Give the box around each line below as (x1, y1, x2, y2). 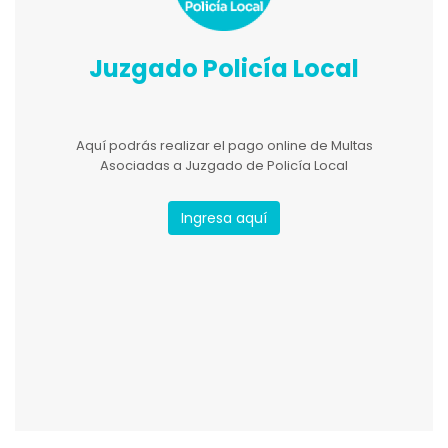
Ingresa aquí (181, 208, 267, 229)
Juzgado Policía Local (89, 52, 359, 86)
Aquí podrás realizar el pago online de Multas (75, 136, 373, 156)
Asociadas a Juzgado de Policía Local (100, 156, 348, 176)
